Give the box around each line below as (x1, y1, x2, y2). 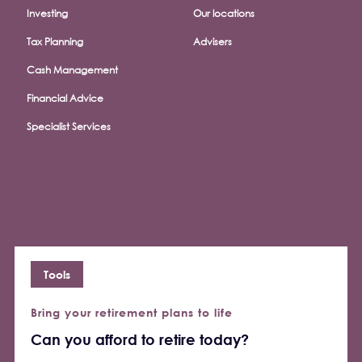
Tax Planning (27, 36, 83, 48)
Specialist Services (27, 120, 111, 133)
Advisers (193, 36, 232, 48)
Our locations (193, 7, 255, 19)
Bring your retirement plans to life (31, 305, 233, 319)
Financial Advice (27, 92, 103, 104)
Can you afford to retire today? (31, 330, 249, 348)
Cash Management (27, 64, 118, 76)
